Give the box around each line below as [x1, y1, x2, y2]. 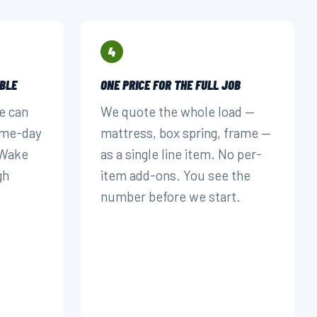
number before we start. [100, 188, 241, 204]
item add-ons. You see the [100, 167, 250, 183]
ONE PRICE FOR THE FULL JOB [100, 76, 241, 93]
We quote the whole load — [100, 103, 255, 120]
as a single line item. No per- [100, 146, 262, 162]
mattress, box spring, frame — [100, 125, 271, 141]
